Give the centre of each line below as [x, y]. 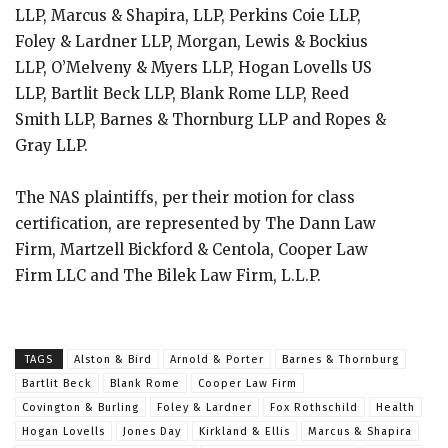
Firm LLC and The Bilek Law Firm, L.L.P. [168, 275]
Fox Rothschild [314, 407]
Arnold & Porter [217, 359]
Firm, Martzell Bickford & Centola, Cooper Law [191, 249]
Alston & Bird [113, 359]
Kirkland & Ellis [244, 431]
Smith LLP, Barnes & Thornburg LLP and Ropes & [200, 119]
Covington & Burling [80, 407]
